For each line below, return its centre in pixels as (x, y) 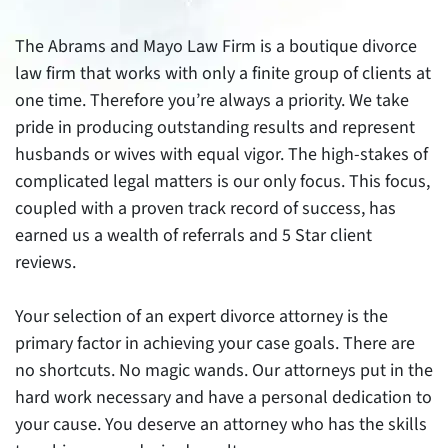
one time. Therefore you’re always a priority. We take (212, 100)
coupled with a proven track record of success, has (205, 208)
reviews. (45, 262)
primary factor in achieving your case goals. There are (215, 343)
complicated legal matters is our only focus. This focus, (222, 181)
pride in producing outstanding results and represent (215, 127)
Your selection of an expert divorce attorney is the (201, 316)
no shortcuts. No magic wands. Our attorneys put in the (224, 370)
